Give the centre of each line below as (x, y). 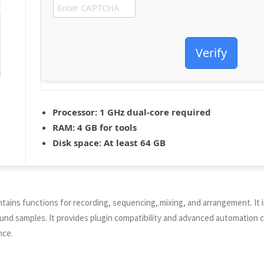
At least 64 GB (133, 143)
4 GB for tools (106, 127)
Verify (211, 53)
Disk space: (77, 143)
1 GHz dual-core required (154, 112)
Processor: (75, 112)
